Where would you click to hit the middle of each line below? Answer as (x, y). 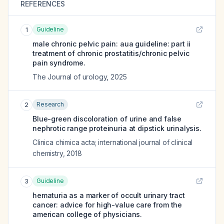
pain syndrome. (59, 63)
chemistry (48, 153)
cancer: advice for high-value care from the (107, 205)
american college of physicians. (87, 214)
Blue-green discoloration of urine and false (107, 119)
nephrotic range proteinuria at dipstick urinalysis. (117, 128)
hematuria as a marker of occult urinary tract (109, 195)
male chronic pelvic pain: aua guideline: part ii (112, 44)
